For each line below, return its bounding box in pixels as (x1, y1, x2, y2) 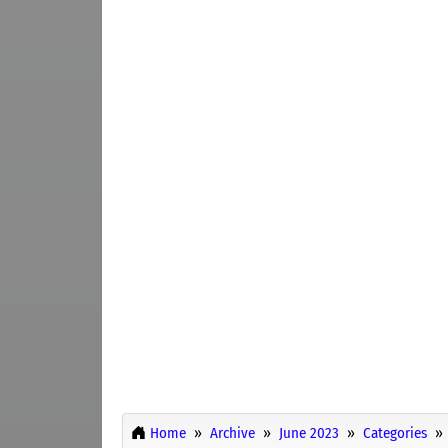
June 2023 (279, 424, 339, 443)
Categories (363, 424, 427, 443)
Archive (210, 424, 255, 443)
